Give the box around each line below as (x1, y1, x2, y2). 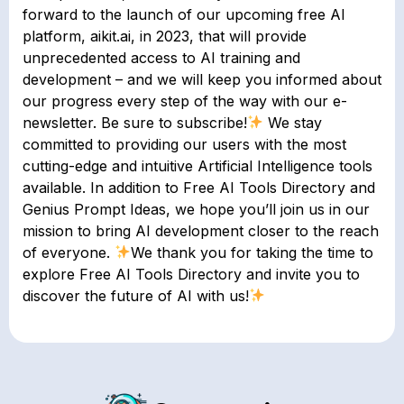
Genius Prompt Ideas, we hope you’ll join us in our (23, 199, 370, 218)
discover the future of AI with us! (23, 286, 249, 305)
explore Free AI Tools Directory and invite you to (23, 264, 360, 283)
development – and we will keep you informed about (23, 69, 381, 88)
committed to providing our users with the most (23, 134, 346, 153)
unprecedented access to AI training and (23, 48, 300, 67)
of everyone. (23, 243, 115, 262)
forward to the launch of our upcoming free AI (23, 5, 345, 23)
